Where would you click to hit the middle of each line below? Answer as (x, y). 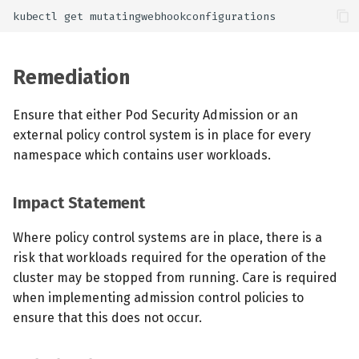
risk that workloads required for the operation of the (169, 258)
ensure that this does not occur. (107, 318)
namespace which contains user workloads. (142, 155)
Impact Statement (79, 203)
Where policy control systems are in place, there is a (167, 238)
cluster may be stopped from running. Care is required (175, 278)
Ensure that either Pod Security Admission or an (155, 115)
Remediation (71, 78)
